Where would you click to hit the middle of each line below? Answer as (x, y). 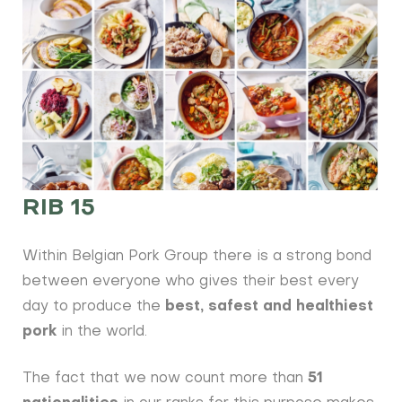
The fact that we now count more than (163, 379)
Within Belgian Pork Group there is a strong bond (197, 257)
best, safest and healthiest (270, 307)
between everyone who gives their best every (191, 282)
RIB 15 (59, 209)
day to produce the (94, 307)
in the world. (102, 332)
